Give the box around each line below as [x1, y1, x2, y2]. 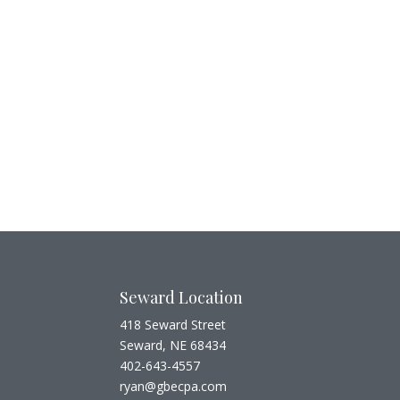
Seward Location [120, 286, 244, 308]
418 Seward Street [120, 315, 227, 333]
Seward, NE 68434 [120, 336, 227, 354]
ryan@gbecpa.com [120, 377, 228, 395]
